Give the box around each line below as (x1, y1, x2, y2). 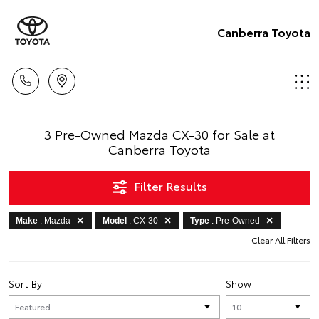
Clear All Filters (251, 234, 310, 246)
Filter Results (165, 177, 207, 194)
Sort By (9, 276, 42, 291)
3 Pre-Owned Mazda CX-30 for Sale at (44, 125, 275, 143)
